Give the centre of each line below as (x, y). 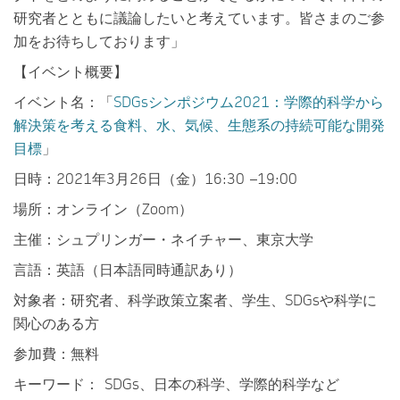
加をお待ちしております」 (99, 41)
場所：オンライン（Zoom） (103, 208)
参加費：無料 (56, 353)
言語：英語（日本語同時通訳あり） (128, 269)
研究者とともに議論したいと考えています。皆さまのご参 (199, 17)
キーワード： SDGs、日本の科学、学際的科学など (176, 383)
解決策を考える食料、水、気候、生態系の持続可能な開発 (199, 125)
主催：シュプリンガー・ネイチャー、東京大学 (163, 239)
